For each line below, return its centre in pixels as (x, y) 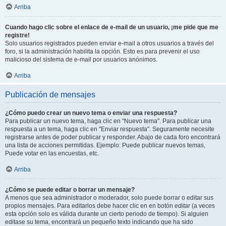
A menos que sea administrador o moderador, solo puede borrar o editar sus (109, 198)
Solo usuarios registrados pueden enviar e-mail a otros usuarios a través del (109, 43)
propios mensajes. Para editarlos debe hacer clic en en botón (90, 206)
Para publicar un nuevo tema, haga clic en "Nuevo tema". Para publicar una (108, 121)
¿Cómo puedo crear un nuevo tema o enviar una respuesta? (91, 113)
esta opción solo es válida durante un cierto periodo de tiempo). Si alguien (107, 214)
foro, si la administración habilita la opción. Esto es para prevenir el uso (102, 51)
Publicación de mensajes (50, 95)
